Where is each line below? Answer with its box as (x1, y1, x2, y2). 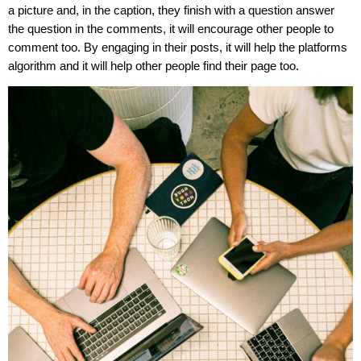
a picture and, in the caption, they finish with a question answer (8, 2, 334, 17)
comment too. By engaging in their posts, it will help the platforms (8, 39, 347, 54)
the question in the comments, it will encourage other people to (8, 21, 334, 35)
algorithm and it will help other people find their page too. (8, 58, 299, 73)
